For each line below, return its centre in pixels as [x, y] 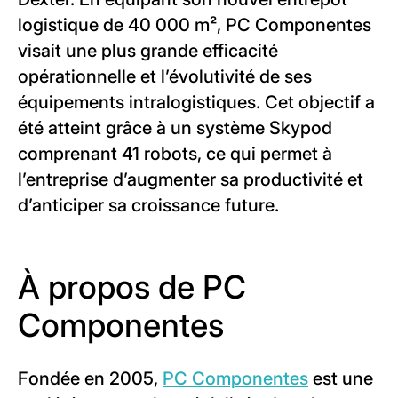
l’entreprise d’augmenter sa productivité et [191, 179]
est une [341, 378]
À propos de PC [132, 287]
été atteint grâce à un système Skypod [175, 128]
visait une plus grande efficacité [148, 51]
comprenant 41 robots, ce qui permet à [175, 154]
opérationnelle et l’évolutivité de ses [165, 76]
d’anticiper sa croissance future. [148, 205]
